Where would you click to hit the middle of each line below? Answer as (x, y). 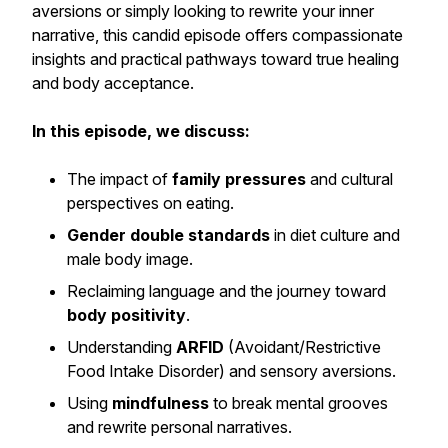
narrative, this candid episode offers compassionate (217, 35)
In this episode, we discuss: (141, 131)
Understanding (121, 347)
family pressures (239, 179)
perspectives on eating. (150, 203)
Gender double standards (168, 235)
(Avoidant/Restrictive (302, 347)
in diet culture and (335, 235)
